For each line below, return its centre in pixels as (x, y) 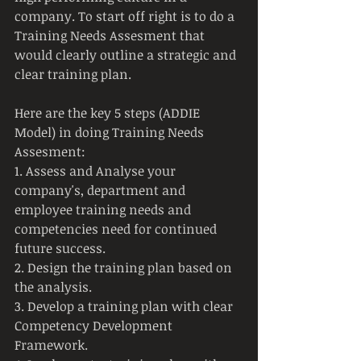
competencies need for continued (117, 229)
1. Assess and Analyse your (97, 171)
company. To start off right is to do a (126, 16)
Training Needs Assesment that (111, 35)
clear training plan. (73, 74)
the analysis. (53, 287)
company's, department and (102, 190)
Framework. (51, 345)
